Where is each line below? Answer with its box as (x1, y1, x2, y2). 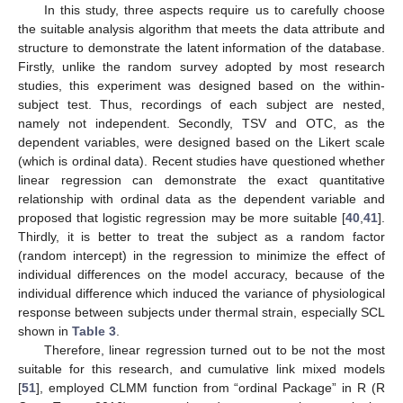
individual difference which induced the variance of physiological (18, 286, 385, 301)
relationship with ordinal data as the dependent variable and (18, 192, 385, 207)
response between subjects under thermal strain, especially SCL (18, 305, 385, 320)
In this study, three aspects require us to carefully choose (43, 3, 385, 18)
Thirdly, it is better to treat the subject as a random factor (18, 229, 385, 245)
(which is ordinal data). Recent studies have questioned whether (18, 154, 385, 169)
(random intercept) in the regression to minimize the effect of (18, 248, 385, 264)
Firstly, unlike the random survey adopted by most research (18, 59, 385, 75)
